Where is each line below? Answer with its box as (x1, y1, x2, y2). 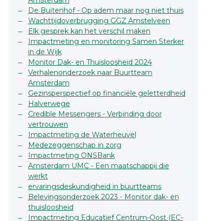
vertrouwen (28, 120, 68, 129)
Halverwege (28, 99, 70, 109)
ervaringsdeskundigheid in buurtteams (28, 182, 161, 191)
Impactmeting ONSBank (28, 151, 115, 160)
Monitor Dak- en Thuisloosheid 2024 (28, 58, 152, 67)
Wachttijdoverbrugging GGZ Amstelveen (28, 16, 170, 26)
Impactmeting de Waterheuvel (28, 130, 136, 140)
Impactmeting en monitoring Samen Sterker (28, 37, 184, 46)
